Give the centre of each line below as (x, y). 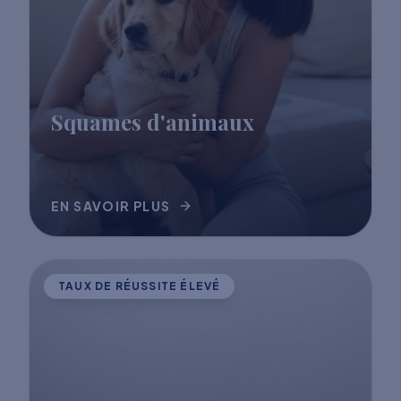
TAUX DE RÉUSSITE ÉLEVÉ (140, 286)
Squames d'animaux (153, 122)
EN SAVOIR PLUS (111, 206)
